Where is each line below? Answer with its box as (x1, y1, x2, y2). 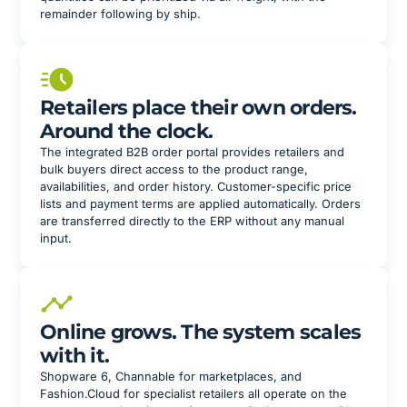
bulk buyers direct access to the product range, (40, 162, 309, 176)
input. (40, 231, 73, 245)
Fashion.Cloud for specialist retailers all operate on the (40, 386, 348, 401)
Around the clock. (40, 118, 213, 144)
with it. (40, 342, 109, 368)
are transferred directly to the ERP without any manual (40, 213, 345, 228)
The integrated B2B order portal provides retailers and (40, 144, 345, 159)
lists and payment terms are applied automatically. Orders (40, 196, 362, 211)
